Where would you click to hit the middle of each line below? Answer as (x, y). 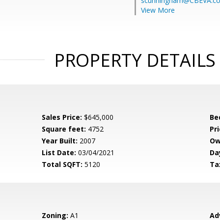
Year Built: (60, 141)
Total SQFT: (62, 164)
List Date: (59, 152)
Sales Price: (62, 117)
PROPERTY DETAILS (135, 60)
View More (158, 10)
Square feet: (64, 129)
